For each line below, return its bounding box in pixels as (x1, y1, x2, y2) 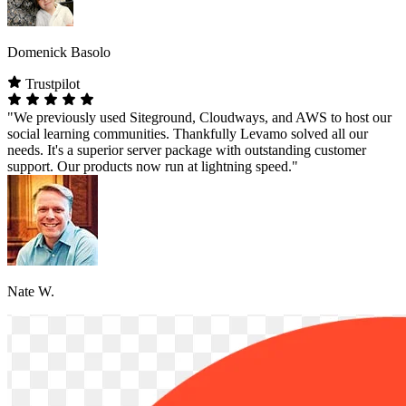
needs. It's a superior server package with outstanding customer (7, 141, 366, 158)
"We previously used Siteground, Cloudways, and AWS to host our (7, 109, 391, 125)
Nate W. (7, 283, 54, 299)
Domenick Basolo (7, 43, 111, 60)
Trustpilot (22, 75, 80, 92)
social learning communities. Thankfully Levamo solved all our (7, 125, 368, 141)
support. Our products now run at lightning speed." (7, 158, 298, 174)
